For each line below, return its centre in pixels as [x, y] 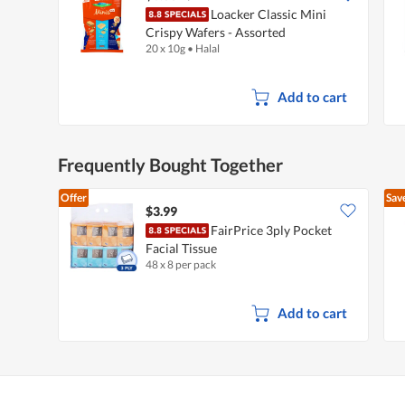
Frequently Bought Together [170, 164]
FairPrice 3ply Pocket [271, 230]
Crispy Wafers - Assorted [216, 32]
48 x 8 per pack [181, 264]
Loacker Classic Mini [268, 14]
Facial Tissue [181, 248]
